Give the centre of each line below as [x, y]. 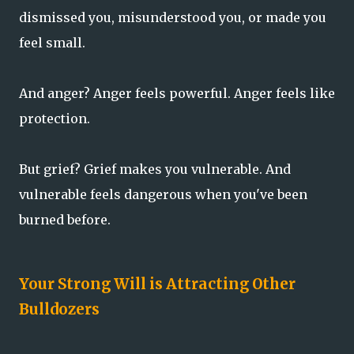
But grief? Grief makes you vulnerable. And [155, 169]
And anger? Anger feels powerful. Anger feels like [177, 93]
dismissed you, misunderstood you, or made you [173, 17]
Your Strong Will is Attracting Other [157, 284]
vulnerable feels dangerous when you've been [163, 194]
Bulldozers [59, 310]
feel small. [52, 42]
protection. [55, 118]
